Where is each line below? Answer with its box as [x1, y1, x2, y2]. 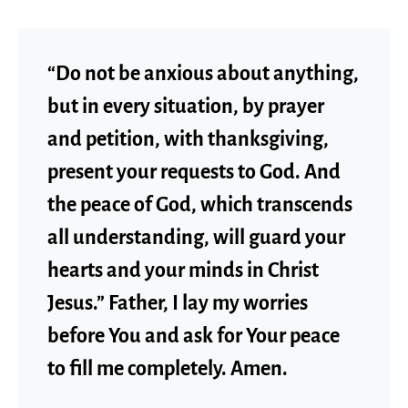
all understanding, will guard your [47, 227, 345, 249]
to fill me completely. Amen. [47, 358, 288, 380]
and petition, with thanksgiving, [47, 128, 329, 150]
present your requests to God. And [47, 161, 341, 183]
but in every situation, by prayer [47, 96, 324, 117]
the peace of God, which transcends [47, 194, 352, 216]
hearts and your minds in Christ [47, 260, 319, 281]
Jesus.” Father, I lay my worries [47, 292, 308, 314]
